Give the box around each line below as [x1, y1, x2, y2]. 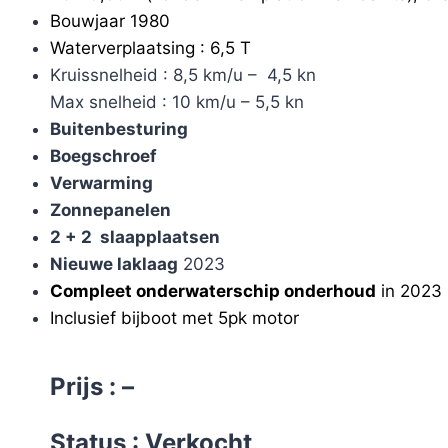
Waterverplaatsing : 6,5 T [49, 38, 251, 59]
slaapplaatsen [91, 227, 220, 248]
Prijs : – [49, 372, 134, 402]
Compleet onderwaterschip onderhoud [49, 281, 376, 302]
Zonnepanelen [49, 200, 171, 221]
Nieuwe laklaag [49, 254, 178, 275]
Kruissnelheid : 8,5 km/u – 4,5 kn [49, 65, 316, 86]
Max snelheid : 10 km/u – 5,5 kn [49, 92, 304, 113]
